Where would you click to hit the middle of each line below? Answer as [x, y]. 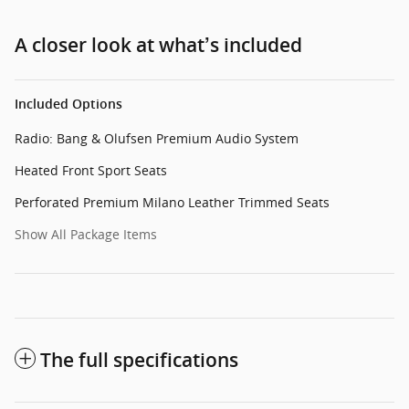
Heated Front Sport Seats [91, 170]
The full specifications [139, 360]
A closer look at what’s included [158, 45]
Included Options [68, 104]
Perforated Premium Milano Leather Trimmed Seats [172, 202]
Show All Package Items [86, 234]
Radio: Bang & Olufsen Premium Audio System [157, 138]
